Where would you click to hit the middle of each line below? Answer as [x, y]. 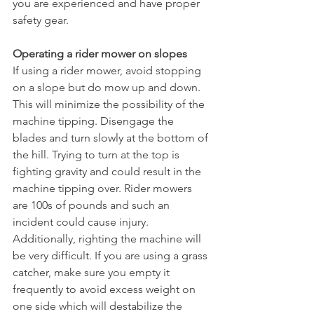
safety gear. [42, 20]
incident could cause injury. [82, 222]
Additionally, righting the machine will [108, 239]
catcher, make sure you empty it [93, 272]
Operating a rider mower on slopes [100, 54]
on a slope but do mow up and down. [108, 87]
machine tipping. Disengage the [95, 121]
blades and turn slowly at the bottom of [112, 138]
